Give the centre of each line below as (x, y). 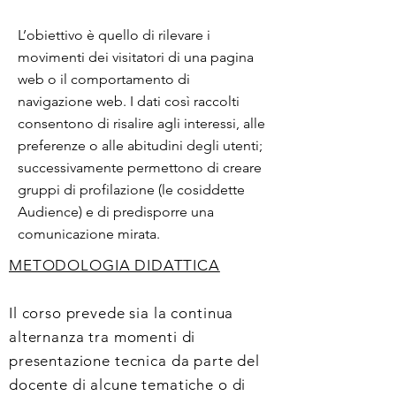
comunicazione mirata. (89, 234)
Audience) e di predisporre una (116, 212)
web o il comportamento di (104, 79)
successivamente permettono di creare (140, 168)
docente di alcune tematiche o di (128, 385)
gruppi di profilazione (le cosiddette (131, 190)
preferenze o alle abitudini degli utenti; (140, 145)
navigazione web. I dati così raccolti (129, 101)
